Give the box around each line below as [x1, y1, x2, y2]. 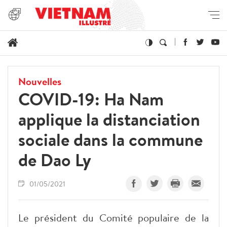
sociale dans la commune [18, 127, 203, 152]
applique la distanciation [18, 107, 200, 131]
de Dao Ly [18, 147, 91, 172]
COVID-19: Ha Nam [18, 87, 164, 111]
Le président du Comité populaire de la [18, 210, 209, 224]
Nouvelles [18, 74, 61, 88]
